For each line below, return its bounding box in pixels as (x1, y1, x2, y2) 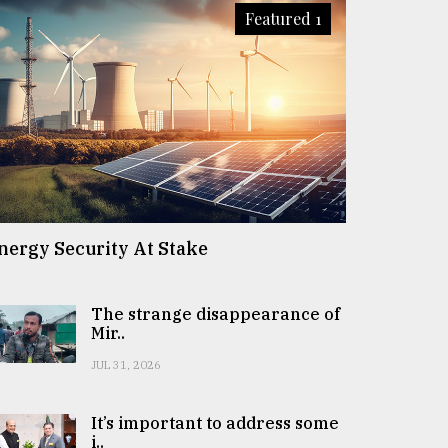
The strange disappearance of (91, 303, 340, 324)
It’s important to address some (91, 412, 339, 433)
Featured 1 (245, 8, 321, 29)
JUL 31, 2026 (91, 357, 161, 372)
